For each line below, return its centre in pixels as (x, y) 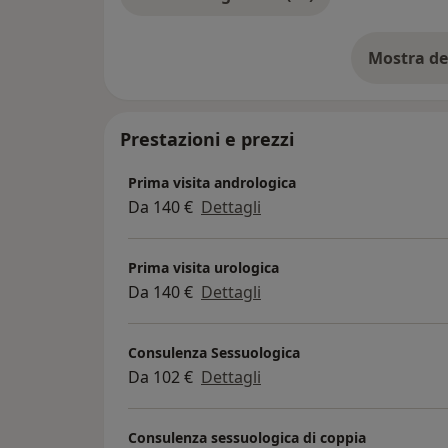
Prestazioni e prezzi (207, 139)
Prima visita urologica (203, 267)
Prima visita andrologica (212, 182)
